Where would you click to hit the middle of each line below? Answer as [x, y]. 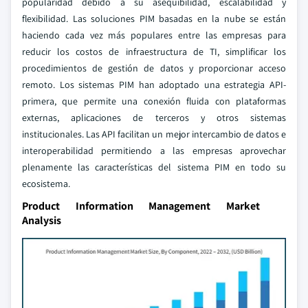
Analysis [42, 220]
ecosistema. [46, 184]
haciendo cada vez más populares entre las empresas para [154, 35]
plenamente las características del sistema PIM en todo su [154, 167]
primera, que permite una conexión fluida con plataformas [154, 101]
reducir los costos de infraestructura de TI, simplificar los [154, 52]
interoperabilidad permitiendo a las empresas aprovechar [154, 151]
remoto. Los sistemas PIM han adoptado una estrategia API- [154, 85]
